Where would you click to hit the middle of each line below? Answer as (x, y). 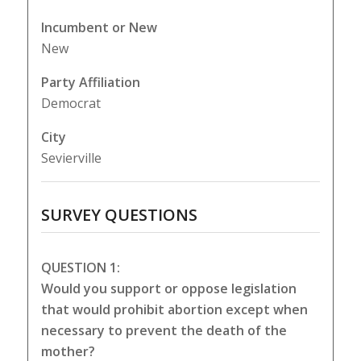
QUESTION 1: (80, 268)
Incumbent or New (99, 28)
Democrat (71, 104)
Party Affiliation (90, 83)
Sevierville (71, 158)
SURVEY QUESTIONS (119, 215)
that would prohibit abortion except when (174, 310)
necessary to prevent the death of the (164, 331)
